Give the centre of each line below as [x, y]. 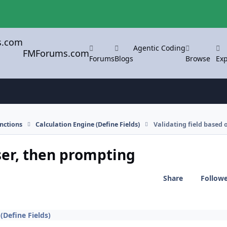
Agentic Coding [160, 48]
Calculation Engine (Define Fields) [88, 124]
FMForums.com [56, 53]
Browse [198, 58]
